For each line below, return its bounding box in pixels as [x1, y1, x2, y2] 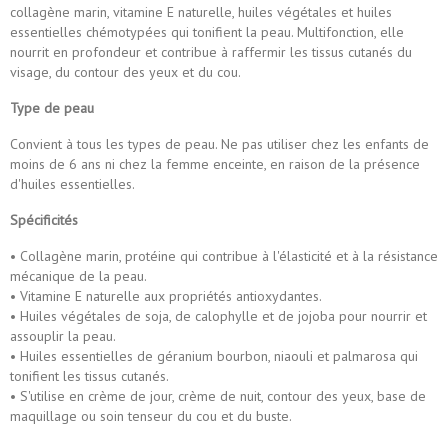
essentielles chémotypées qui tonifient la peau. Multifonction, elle [10, 22, 404, 41]
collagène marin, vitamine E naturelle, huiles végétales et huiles [10, 2, 392, 21]
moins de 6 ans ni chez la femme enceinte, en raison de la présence [10, 154, 420, 173]
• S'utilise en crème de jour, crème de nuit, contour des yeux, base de [10, 386, 426, 405]
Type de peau [10, 98, 94, 117]
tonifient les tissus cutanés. [10, 366, 169, 385]
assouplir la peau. [10, 326, 116, 345]
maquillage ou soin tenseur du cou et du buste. [10, 406, 292, 425]
